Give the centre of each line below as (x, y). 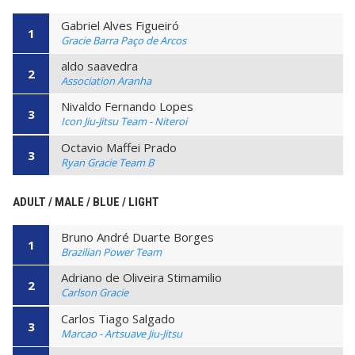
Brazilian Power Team (111, 252)
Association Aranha (106, 80)
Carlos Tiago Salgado (118, 318)
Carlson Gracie (95, 293)
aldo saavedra (99, 65)
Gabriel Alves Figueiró (120, 25)
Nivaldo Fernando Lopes (127, 107)
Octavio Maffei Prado (119, 147)
